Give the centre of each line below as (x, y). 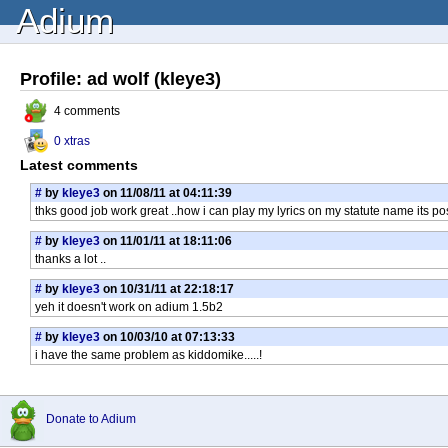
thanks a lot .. (70, 259)
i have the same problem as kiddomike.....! (148, 355)
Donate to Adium (91, 419)
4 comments (87, 111)
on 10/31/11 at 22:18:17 (167, 289)
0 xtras (72, 141)
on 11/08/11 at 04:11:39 (166, 193)
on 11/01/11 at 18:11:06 (166, 241)
